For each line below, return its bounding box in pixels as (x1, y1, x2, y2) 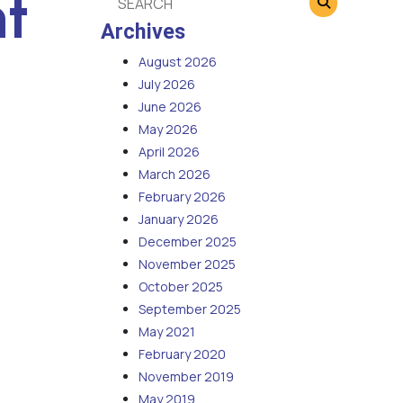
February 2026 (139, 188, 226, 206)
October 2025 (139, 278, 223, 296)
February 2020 (139, 345, 226, 363)
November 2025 (139, 255, 236, 273)
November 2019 (139, 368, 234, 386)
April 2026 (139, 143, 200, 161)
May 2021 (139, 323, 195, 341)
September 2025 (139, 300, 241, 318)
